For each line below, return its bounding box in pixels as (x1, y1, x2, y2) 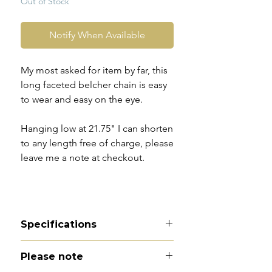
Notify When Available (49, 29, 145, 41)
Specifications (21, 219, 97, 231)
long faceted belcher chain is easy (21, 79, 167, 91)
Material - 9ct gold (21, 242, 99, 254)
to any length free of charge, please (21, 137, 174, 149)
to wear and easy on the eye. (21, 93, 143, 106)
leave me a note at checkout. (21, 152, 144, 164)
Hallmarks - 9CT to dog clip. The (21, 256, 160, 268)
